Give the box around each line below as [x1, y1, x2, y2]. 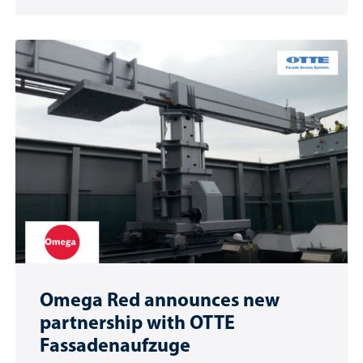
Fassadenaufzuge [40, 331, 190, 357]
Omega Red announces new [40, 286, 280, 311]
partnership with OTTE [40, 309, 235, 334]
